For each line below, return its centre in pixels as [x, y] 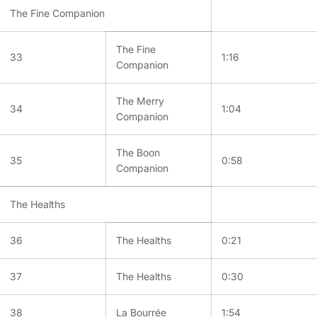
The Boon [138, 152]
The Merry [140, 100]
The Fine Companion [57, 13]
